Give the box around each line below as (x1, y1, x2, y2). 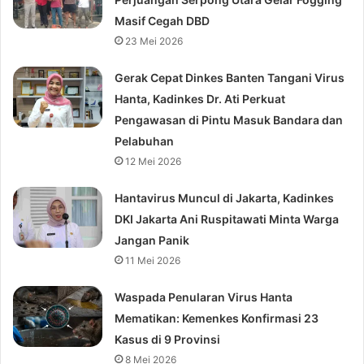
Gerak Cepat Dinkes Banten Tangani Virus (115, 71, 345, 85)
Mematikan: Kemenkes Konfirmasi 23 (115, 311, 319, 326)
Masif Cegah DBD (115, 14, 210, 28)
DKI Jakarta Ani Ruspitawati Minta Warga (115, 212, 340, 227)
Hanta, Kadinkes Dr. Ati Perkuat (115, 92, 286, 106)
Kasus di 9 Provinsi (115, 332, 221, 347)
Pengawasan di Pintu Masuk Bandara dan (115, 113, 344, 128)
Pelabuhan (115, 134, 175, 149)
